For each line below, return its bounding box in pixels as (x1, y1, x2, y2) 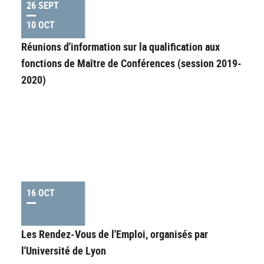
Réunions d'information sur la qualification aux (21, 39, 220, 54)
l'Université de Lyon (21, 243, 106, 258)
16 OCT (27, 186, 55, 200)
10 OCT (27, 18, 55, 32)
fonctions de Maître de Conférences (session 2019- (21, 56, 242, 71)
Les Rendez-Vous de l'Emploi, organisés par (21, 227, 208, 242)
